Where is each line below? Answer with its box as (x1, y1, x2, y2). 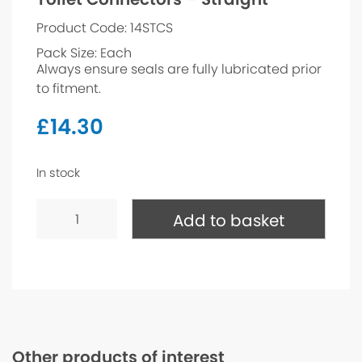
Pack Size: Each (36, 44, 132, 63)
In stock (36, 165, 80, 182)
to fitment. (36, 79, 101, 99)
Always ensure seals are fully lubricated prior (36, 60, 322, 79)
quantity (36, 246, 90, 266)
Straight (36, 234, 86, 253)
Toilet (36, 195, 69, 214)
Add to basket (173, 209, 285, 233)
